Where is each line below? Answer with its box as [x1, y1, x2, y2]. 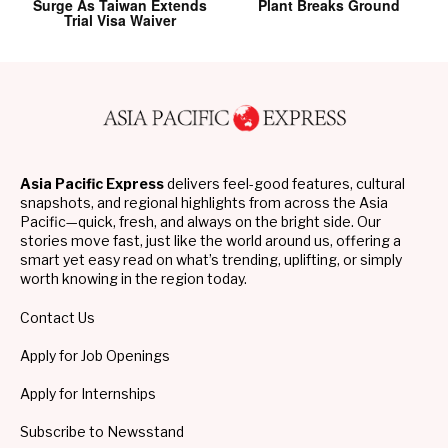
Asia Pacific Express [20, 175, 164, 193]
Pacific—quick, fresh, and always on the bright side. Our [20, 213, 381, 231]
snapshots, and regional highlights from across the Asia [20, 194, 388, 212]
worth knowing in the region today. [20, 270, 247, 288]
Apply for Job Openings [20, 347, 170, 365]
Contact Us [20, 309, 95, 327]
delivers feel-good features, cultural [164, 175, 405, 193]
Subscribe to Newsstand [20, 423, 184, 441]
